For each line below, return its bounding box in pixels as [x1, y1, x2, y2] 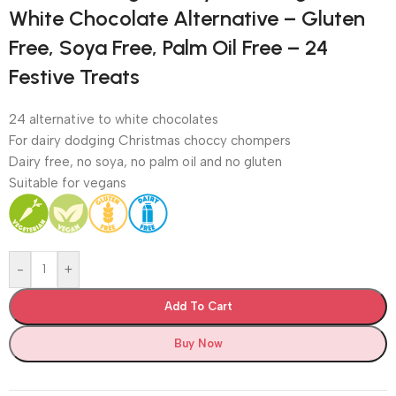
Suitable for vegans [9, 174, 126, 191]
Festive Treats [9, 63, 140, 89]
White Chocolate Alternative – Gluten [9, 4, 365, 31]
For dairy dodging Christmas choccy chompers [9, 132, 291, 148]
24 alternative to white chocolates [9, 110, 218, 127]
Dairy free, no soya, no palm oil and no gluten [9, 153, 282, 170]
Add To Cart [164, 299, 232, 313]
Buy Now [173, 336, 223, 350]
